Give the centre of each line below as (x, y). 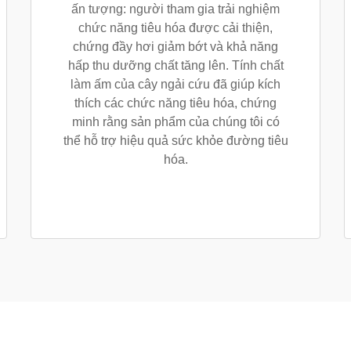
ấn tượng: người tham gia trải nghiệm (175, 9)
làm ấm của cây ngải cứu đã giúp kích (175, 84)
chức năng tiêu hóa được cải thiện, (175, 28)
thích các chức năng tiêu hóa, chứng (175, 103)
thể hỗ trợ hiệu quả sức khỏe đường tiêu (175, 141)
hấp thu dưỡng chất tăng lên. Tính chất (175, 65)
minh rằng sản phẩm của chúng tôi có (175, 122)
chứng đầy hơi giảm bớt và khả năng (175, 47)
